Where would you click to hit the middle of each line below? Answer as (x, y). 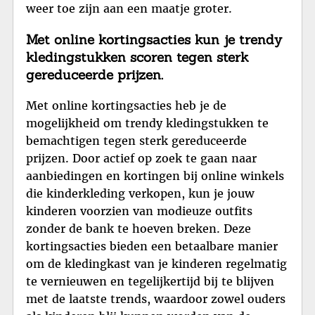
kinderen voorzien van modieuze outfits (139, 211)
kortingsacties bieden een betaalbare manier (152, 246)
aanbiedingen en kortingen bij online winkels (155, 175)
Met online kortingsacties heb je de (126, 105)
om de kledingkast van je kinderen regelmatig (156, 263)
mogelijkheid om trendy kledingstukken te (147, 123)
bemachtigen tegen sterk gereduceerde (136, 140)
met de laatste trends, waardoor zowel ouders (156, 298)
